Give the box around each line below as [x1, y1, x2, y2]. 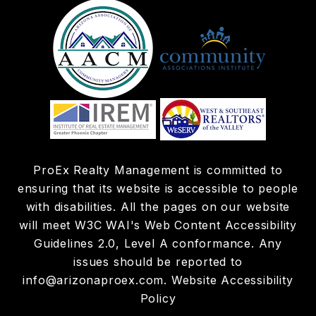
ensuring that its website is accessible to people [17, 181, 299, 196]
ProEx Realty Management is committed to [33, 163, 283, 178]
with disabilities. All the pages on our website [25, 200, 291, 214]
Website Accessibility [171, 273, 293, 288]
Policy [140, 291, 176, 306]
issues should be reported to [73, 255, 243, 269]
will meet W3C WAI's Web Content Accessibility [19, 218, 297, 233]
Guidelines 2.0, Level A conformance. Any [34, 236, 282, 251]
